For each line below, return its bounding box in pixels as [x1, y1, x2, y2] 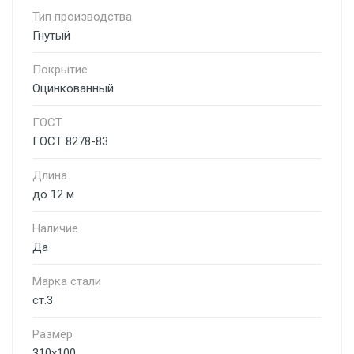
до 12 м [32, 187, 74, 201]
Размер [32, 327, 73, 341]
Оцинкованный [32, 81, 114, 96]
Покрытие [32, 62, 88, 77]
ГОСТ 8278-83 [32, 134, 108, 149]
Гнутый [32, 28, 70, 43]
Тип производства [32, 9, 132, 24]
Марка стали [32, 274, 101, 288]
